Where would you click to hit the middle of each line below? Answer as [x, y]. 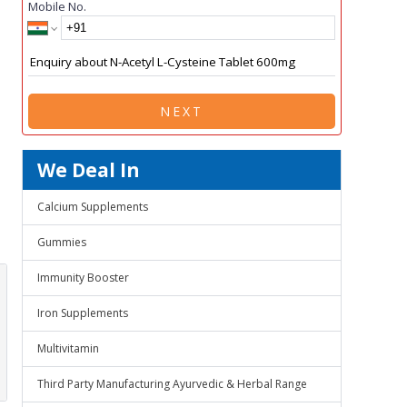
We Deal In [89, 170]
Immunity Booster [83, 278]
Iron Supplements [83, 313]
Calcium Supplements [93, 207]
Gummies [62, 242]
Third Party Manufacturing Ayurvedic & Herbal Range [172, 384]
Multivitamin [68, 348]
